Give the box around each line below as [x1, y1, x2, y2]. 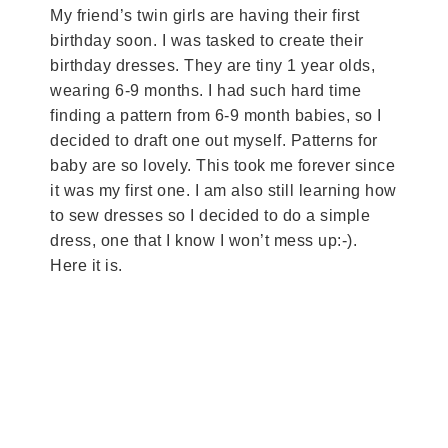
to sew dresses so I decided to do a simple [50, 207, 370, 224]
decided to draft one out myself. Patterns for [50, 132, 378, 149]
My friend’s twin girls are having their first [50, 7, 360, 24]
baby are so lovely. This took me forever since [50, 157, 395, 174]
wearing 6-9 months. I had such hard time [50, 82, 361, 99]
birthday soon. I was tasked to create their [50, 32, 364, 49]
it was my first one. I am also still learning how [50, 182, 397, 199]
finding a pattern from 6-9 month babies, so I [50, 107, 382, 124]
